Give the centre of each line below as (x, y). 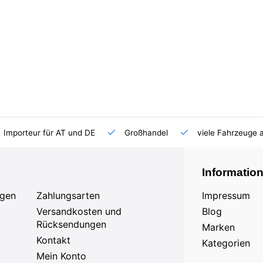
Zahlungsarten (68, 195)
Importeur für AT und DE (48, 133)
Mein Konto (61, 256)
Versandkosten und (79, 211)
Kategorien (226, 243)
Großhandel (145, 133)
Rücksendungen (71, 224)
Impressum (226, 195)
